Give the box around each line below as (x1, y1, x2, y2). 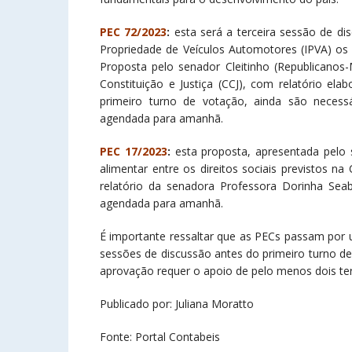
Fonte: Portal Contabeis (100, 328, 220, 344)
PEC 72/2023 (100, 24, 167, 39)
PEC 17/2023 (100, 143, 167, 159)
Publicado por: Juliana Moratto (100, 295, 254, 311)
